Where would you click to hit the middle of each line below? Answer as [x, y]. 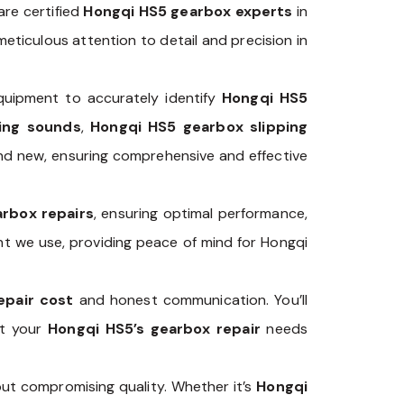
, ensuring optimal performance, [200, 214]
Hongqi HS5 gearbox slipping [199, 127]
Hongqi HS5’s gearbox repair [154, 329]
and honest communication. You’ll [190, 300]
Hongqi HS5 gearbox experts [188, 12]
